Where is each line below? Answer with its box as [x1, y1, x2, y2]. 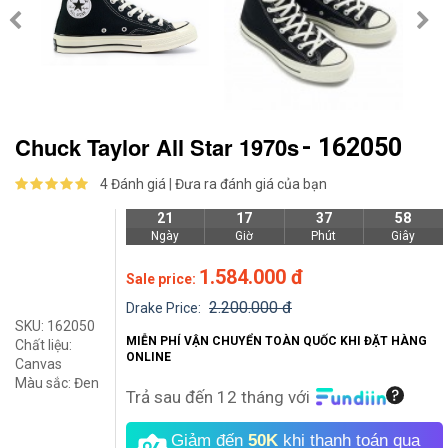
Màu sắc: [15, 375, 74, 391]
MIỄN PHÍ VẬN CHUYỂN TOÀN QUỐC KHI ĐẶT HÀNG [126, 334, 427, 348]
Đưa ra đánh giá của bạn [175, 176, 327, 192]
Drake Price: [126, 300, 204, 316]
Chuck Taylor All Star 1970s [15, 131, 299, 163]
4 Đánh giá [100, 176, 166, 192]
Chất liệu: [15, 337, 72, 353]
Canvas [15, 356, 62, 372]
